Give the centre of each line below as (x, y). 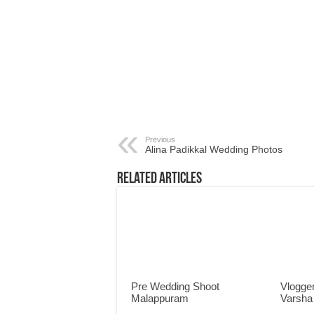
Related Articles (159, 179)
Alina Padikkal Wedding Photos (214, 149)
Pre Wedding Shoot (175, 287)
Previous (160, 139)
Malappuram (160, 299)
